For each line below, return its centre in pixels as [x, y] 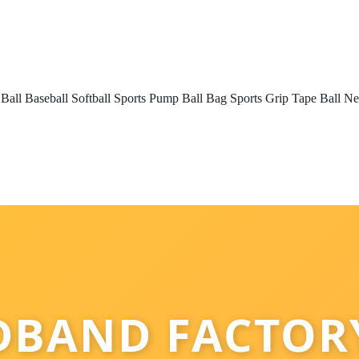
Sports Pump [146, 98]
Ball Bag [204, 98]
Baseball [46, 98]
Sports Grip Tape [273, 98]
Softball [91, 98]
